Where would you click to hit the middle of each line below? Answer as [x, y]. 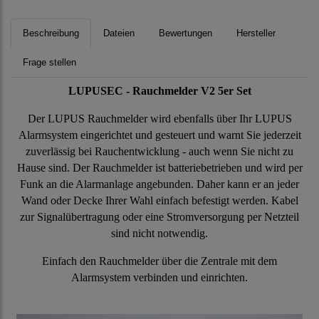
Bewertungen [185, 33]
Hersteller [256, 33]
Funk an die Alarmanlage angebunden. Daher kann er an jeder [159, 184]
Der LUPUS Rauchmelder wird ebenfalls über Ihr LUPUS [159, 119]
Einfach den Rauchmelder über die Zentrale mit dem [159, 261]
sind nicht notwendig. [159, 234]
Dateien [119, 33]
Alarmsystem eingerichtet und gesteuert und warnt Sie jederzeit [159, 135]
